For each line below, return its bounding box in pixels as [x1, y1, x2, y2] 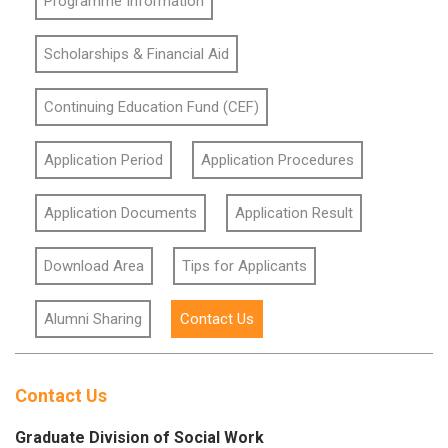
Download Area [44, 256, 144, 275]
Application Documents [44, 203, 197, 222]
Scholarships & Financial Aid [44, 44, 229, 63]
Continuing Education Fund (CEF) [44, 97, 259, 116]
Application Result [235, 203, 353, 222]
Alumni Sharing [44, 309, 142, 328]
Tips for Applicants [182, 256, 307, 275]
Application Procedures [201, 150, 354, 169]
